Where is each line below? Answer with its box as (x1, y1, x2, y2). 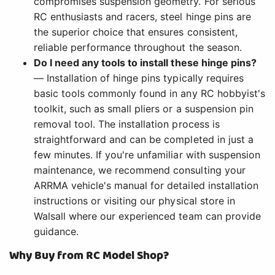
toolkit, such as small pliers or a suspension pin (34, 103, 254, 115)
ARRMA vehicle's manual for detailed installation (34, 179, 258, 192)
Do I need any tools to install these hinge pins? (34, 56, 257, 69)
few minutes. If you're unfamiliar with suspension (34, 149, 260, 161)
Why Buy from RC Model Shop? (9, 247, 169, 265)
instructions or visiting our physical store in (34, 195, 235, 207)
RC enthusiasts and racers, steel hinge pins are (34, 10, 251, 23)
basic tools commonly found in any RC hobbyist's (34, 87, 265, 100)
